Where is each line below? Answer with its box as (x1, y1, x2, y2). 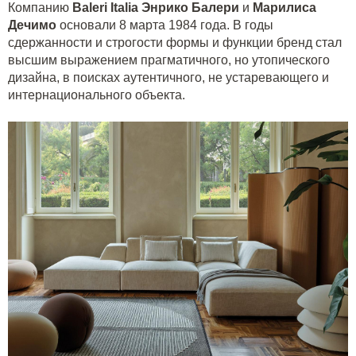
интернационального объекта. (8, 88, 185, 102)
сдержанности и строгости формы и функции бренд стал (8, 36, 342, 49)
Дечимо (8, 18, 56, 32)
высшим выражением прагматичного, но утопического (8, 53, 330, 67)
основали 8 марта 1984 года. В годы (56, 18, 273, 32)
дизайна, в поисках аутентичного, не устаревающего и (8, 71, 329, 84)
